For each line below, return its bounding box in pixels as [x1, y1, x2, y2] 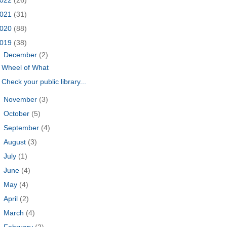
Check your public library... [2, 77, 87, 86]
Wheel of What [2, 63, 49, 71]
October [4, 109, 32, 118]
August [4, 137, 28, 146]
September [4, 123, 42, 132]
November [4, 95, 40, 103]
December [4, 51, 40, 59]
